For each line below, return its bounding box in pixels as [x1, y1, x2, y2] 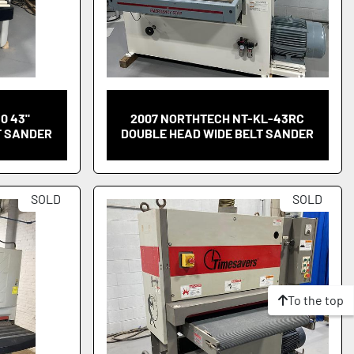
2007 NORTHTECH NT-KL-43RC [130, 110, 305, 126]
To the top [288, 292, 344, 307]
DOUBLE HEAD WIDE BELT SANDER [121, 125, 314, 141]
